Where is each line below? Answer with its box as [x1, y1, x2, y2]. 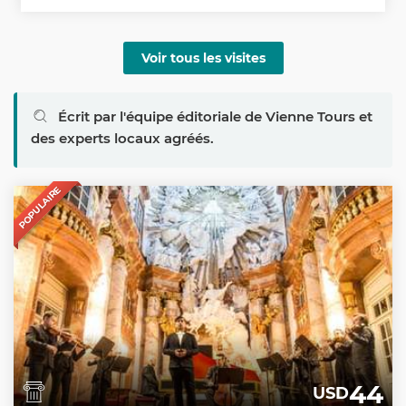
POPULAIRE [15, 183, 63, 231]
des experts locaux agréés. [31, 129, 214, 147]
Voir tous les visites [140, 49, 266, 66]
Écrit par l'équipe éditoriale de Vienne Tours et [54, 107, 372, 125]
